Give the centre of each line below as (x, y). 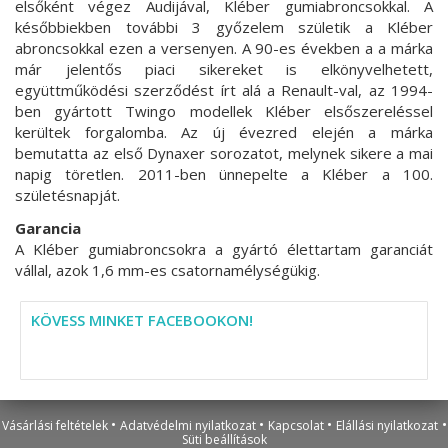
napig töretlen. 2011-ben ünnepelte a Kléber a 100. (224, 173)
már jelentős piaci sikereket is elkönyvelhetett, (224, 68)
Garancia (48, 227)
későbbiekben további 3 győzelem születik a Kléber (224, 26)
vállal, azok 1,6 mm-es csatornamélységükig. (167, 269)
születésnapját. (67, 194)
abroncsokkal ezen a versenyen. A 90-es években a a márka (224, 47)
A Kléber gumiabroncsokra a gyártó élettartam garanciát (224, 248)
